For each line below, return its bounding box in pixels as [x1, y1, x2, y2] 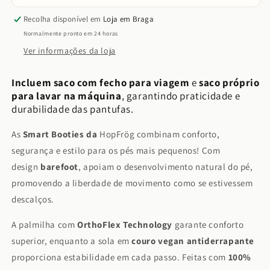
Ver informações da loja [24, 45, 116, 57]
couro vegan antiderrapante [131, 235, 255, 247]
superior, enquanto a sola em [11, 235, 132, 247]
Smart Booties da [22, 128, 100, 140]
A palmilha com [11, 219, 77, 231]
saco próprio [199, 76, 260, 90]
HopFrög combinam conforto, [99, 128, 220, 140]
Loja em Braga [102, 14, 154, 25]
